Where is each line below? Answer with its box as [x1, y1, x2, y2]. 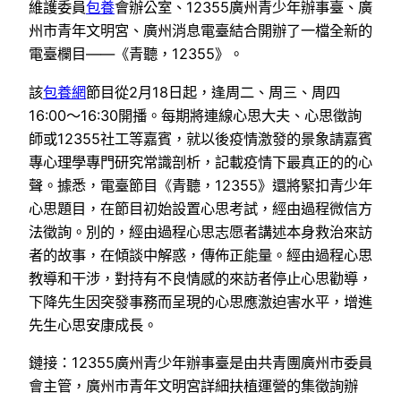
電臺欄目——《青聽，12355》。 [29, 45, 243, 64]
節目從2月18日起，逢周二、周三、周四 [86, 82, 340, 101]
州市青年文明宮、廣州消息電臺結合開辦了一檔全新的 [29, 21, 372, 40]
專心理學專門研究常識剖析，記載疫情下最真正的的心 [29, 152, 372, 171]
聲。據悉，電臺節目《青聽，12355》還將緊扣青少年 [29, 175, 372, 194]
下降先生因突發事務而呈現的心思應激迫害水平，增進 [29, 292, 372, 311]
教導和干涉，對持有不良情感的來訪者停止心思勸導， [29, 269, 372, 287]
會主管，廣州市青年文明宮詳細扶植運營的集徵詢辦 [29, 376, 358, 395]
